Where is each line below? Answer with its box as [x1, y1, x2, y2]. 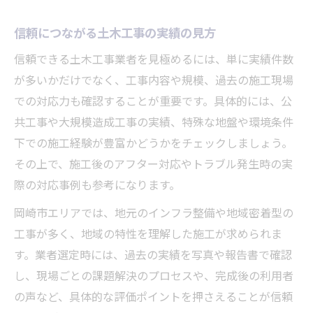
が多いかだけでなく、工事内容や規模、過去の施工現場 [14, 72, 293, 92]
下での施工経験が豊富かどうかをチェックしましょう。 [14, 135, 293, 154]
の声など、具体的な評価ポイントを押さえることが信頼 [14, 289, 293, 308]
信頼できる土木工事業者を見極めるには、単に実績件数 [14, 51, 293, 71]
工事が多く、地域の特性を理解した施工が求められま [14, 226, 282, 245]
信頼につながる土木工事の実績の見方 [14, 24, 216, 45]
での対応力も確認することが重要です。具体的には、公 [14, 93, 292, 112]
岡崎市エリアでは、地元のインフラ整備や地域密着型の [14, 205, 293, 224]
